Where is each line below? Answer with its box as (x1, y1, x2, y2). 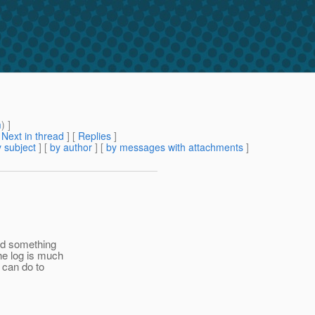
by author (50, 140, 92, 155)
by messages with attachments (106, 140, 243, 155)
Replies (78, 129, 111, 143)
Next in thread (1, 129, 64, 143)
